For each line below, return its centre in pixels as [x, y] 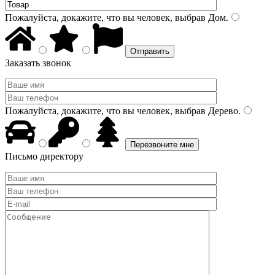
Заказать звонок [38, 63]
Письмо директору [44, 156]
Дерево [222, 111]
